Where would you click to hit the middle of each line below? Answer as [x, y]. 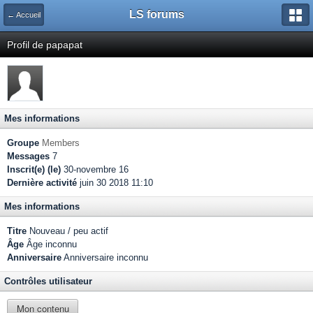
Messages [28, 156]
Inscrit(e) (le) [34, 169]
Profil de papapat [45, 45]
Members [61, 143]
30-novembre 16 [95, 169]
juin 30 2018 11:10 [115, 183]
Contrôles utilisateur [48, 281]
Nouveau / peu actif [67, 231]
